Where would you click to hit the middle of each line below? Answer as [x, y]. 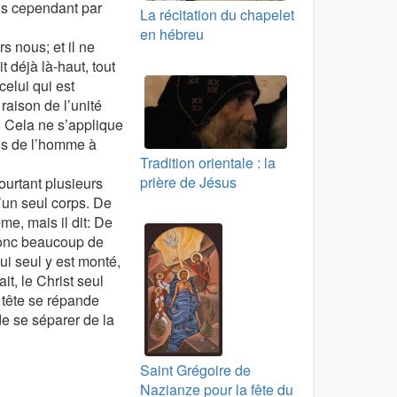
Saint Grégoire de [195, 370]
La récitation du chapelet [217, 15]
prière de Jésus [188, 183]
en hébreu [171, 35]
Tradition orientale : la [207, 163]
